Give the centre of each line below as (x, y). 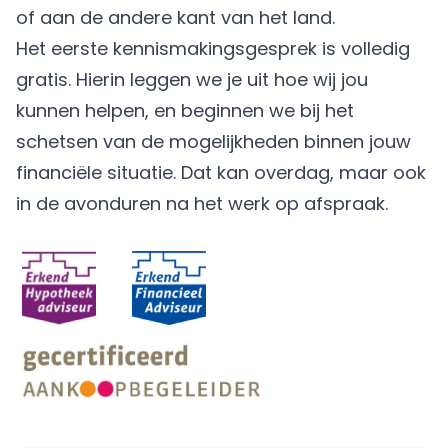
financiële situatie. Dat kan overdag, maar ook (221, 172)
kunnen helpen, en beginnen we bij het (185, 110)
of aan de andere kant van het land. (175, 17)
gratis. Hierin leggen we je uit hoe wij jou (192, 79)
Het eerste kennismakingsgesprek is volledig (213, 48)
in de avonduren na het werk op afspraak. (202, 203)
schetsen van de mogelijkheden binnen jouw (213, 141)
